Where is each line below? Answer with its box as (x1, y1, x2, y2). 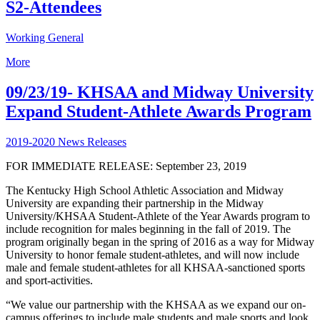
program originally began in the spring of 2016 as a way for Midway (6, 235, 314, 248)
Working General (6, 31, 84, 44)
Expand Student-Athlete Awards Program (6, 101, 311, 121)
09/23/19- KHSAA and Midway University (6, 82, 314, 101)
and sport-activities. (6, 274, 93, 286)
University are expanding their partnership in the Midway (6, 196, 264, 209)
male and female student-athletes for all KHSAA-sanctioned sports (6, 261, 305, 274)
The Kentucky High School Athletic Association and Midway (6, 184, 284, 196)
